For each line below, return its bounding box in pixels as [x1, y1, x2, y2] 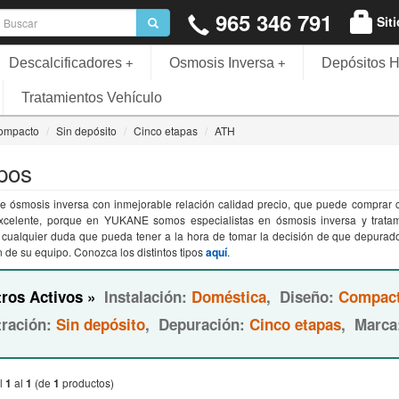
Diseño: [280, 286, 338, 307]
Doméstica [191, 286, 266, 307]
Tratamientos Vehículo [21, 90, 162, 105]
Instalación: [104, 286, 191, 307]
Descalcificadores [9, 55, 122, 70]
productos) [60, 375, 114, 390]
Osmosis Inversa [169, 55, 274, 70]
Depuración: [159, 313, 249, 335]
